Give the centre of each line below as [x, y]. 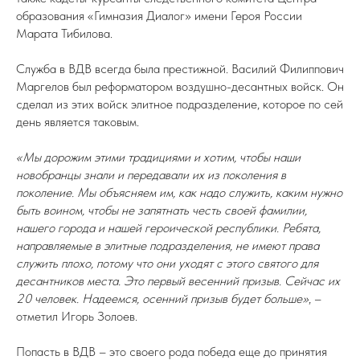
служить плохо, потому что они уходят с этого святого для [167, 263]
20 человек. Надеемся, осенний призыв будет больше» [162, 299]
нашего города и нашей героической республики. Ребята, [168, 228]
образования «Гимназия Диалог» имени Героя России [159, 16]
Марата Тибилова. [64, 33]
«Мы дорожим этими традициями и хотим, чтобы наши [158, 157]
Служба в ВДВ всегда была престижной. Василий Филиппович [180, 69]
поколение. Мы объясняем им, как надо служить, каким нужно [179, 192]
